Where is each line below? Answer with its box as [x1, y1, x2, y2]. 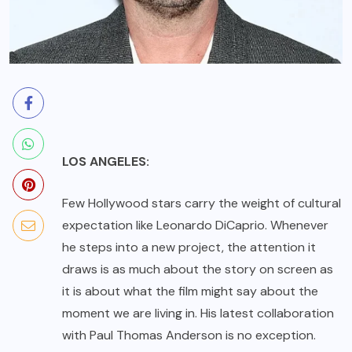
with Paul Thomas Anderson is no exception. [62, 326, 316, 343]
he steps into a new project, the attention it [62, 238, 316, 255]
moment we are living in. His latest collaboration [62, 304, 334, 321]
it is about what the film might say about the [62, 282, 318, 299]
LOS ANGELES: [62, 152, 149, 170]
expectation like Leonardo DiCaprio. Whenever [62, 216, 328, 233]
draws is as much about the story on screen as [62, 260, 333, 277]
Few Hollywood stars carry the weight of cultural [62, 194, 341, 211]
